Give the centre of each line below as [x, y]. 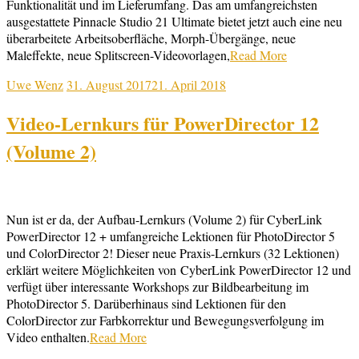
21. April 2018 [189, 85]
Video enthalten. [48, 337]
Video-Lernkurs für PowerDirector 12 [163, 123]
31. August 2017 [109, 85]
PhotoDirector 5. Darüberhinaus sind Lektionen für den [146, 303]
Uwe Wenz [35, 85]
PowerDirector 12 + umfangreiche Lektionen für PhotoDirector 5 [171, 236]
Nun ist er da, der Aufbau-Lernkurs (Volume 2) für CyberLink [164, 219]
